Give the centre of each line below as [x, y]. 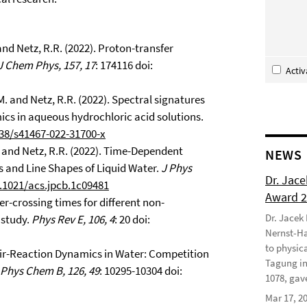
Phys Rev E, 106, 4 [73, 219]
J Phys [176, 168]
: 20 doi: [132, 219]
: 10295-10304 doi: [141, 271]
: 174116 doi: [124, 65]
